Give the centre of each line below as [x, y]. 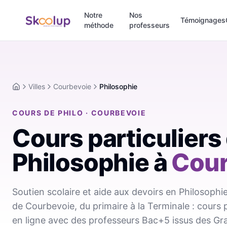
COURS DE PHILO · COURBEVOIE [79, 113]
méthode [99, 25]
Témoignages [203, 20]
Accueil [24, 91]
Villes [37, 86]
